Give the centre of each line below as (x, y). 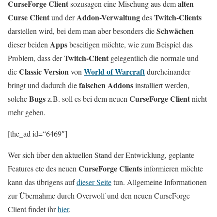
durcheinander (168, 71)
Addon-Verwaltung (108, 17)
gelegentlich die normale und (154, 58)
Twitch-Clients (178, 17)
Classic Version (44, 71)
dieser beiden (29, 44)
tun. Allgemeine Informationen (159, 182)
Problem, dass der (36, 58)
